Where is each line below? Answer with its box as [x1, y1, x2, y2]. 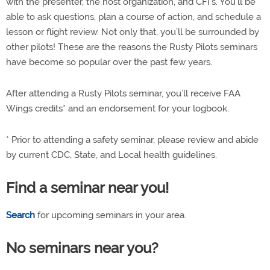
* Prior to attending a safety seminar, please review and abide [6, 134, 259, 145]
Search [6, 210, 35, 221]
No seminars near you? [6, 239, 159, 257]
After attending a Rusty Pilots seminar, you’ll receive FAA [6, 88, 240, 99]
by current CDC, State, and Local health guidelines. [6, 149, 217, 160]
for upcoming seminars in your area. [35, 210, 186, 221]
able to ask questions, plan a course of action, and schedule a [6, 11, 261, 22]
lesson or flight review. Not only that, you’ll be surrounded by [6, 27, 259, 37]
